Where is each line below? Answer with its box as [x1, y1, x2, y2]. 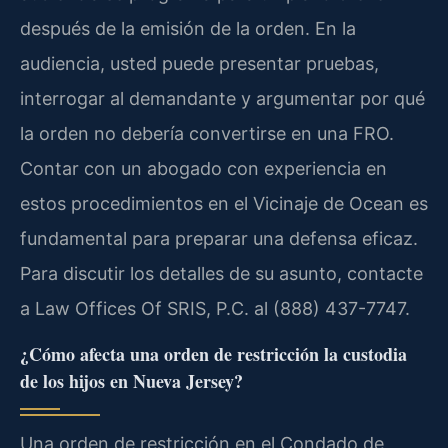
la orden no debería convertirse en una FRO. [20, 123, 394, 145]
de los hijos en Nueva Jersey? [20, 367, 243, 394]
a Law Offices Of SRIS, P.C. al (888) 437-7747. [20, 298, 410, 320]
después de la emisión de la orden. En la [20, 18, 356, 40]
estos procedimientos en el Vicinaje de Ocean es [20, 193, 428, 215]
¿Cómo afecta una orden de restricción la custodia [20, 340, 407, 367]
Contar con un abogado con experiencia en [20, 158, 387, 180]
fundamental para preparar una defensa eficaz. [20, 228, 418, 250]
